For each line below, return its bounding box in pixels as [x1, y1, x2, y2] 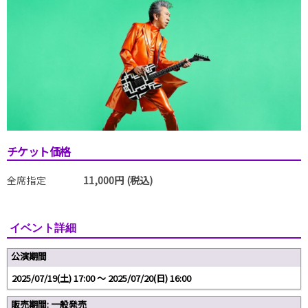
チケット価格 [7, 142, 71, 159]
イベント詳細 [10, 221, 77, 234]
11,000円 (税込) [83, 173, 153, 187]
